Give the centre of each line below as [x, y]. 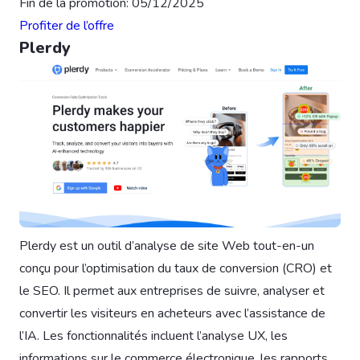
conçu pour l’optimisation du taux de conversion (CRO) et [176, 269]
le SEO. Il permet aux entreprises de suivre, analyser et [172, 291]
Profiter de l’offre [67, 25]
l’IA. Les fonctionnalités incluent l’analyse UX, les [153, 336]
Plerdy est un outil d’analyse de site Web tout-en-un [167, 246]
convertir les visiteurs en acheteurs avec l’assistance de [172, 314]
